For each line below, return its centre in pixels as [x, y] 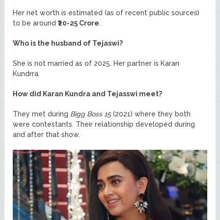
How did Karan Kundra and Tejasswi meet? [88, 94]
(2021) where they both [151, 114]
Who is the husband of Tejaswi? [68, 43]
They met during [42, 114]
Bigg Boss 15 [91, 114]
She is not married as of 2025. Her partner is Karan [96, 63]
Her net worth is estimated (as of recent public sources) [106, 13]
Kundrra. [27, 73]
